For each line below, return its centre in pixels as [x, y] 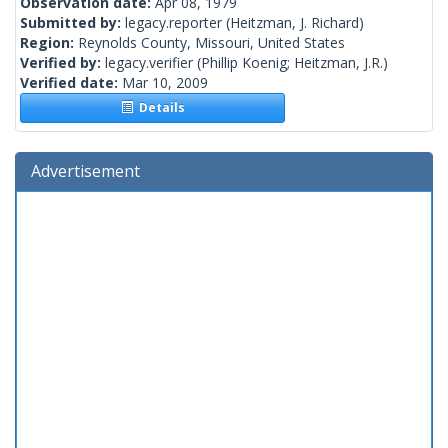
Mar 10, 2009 [165, 83]
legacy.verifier [149, 63]
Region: [49, 43]
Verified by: [62, 63]
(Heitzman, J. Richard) [293, 23]
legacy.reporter [173, 23]
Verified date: [71, 83]
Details [158, 108]
